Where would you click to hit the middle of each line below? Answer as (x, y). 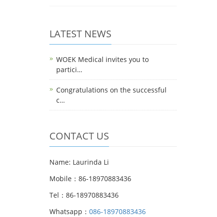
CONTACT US (79, 136)
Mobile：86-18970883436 (90, 178)
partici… (69, 70)
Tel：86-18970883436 (84, 195)
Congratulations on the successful (111, 90)
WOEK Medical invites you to (102, 59)
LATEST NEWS (80, 34)
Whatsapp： (69, 211)
